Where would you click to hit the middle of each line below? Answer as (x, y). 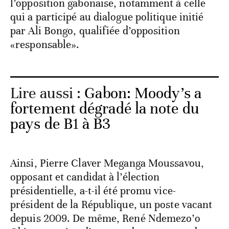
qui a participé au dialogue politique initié (107, 17)
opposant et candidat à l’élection (85, 177)
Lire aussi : (48, 94)
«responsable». (45, 45)
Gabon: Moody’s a (143, 94)
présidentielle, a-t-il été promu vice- (93, 191)
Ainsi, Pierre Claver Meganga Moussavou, (107, 163)
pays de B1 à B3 (61, 124)
